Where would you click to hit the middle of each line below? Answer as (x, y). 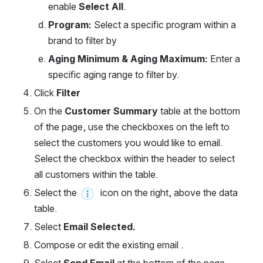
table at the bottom (199, 111)
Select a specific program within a (165, 25)
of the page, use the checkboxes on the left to (132, 127)
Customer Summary (111, 111)
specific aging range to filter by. (114, 75)
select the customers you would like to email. (128, 143)
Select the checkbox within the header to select (134, 159)
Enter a (225, 59)
